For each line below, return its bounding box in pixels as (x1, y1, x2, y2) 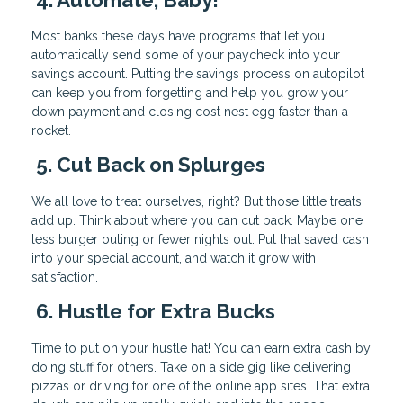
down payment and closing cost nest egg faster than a (31, 104, 348, 120)
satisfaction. (31, 270, 98, 285)
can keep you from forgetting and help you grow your (31, 85, 348, 101)
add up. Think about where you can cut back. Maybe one (31, 213, 363, 228)
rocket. (31, 123, 71, 139)
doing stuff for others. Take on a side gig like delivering (31, 360, 351, 375)
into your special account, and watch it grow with (31, 251, 316, 266)
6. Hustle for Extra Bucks (31, 300, 275, 324)
